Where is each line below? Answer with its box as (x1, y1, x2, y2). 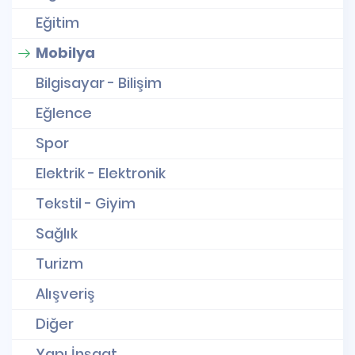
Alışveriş (36, 283, 95, 303)
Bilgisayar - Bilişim (36, 72, 162, 93)
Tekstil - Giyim (36, 193, 136, 213)
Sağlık (36, 223, 78, 243)
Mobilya (36, 42, 95, 63)
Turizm (36, 253, 83, 273)
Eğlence (36, 102, 92, 123)
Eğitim (36, 12, 79, 32)
